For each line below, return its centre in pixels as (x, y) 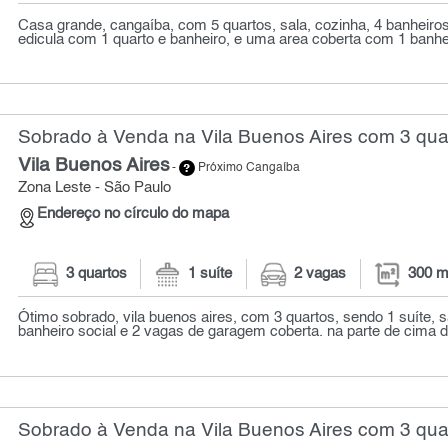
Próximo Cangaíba (248, 168)
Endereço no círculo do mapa (133, 214)
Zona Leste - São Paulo (95, 188)
